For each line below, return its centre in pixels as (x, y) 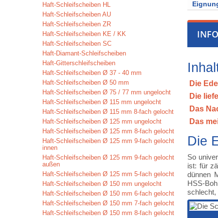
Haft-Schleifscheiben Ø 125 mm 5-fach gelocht (108, 174)
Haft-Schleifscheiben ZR (77, 24)
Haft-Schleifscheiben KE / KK (84, 34)
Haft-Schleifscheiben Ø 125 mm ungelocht (102, 121)
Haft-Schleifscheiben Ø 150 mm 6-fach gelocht (108, 193)
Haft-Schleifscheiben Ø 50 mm (86, 82)
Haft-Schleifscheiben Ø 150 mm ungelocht (102, 184)
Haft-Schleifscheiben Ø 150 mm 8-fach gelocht (108, 213)
